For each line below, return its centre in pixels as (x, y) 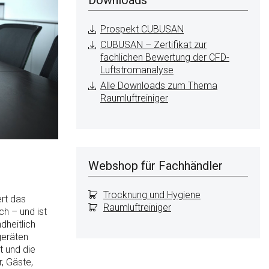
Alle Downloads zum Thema (159, 85)
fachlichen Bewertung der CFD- (165, 57)
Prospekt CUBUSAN (142, 29)
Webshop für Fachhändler (156, 165)
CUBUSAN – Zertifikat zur (153, 44)
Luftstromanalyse (137, 70)
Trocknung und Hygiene (152, 195)
